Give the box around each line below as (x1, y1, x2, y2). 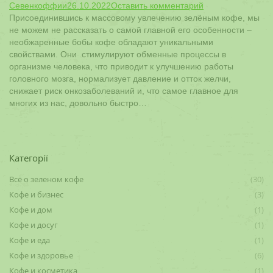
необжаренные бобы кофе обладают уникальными (9, 37, 213, 47)
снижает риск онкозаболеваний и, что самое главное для (9, 86, 238, 96)
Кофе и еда (9, 235, 50, 246)
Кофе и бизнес (9, 189, 63, 200)
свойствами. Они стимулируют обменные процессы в (9, 49, 226, 59)
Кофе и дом (9, 204, 52, 215)
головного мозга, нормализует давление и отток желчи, (9, 74, 231, 83)
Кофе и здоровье (9, 250, 73, 261)
